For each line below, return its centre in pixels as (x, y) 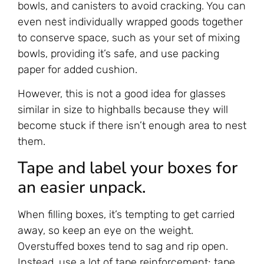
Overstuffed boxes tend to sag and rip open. (123, 246)
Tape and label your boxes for (128, 168)
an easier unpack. (82, 187)
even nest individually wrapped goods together (130, 22)
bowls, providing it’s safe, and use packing (118, 54)
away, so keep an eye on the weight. (105, 230)
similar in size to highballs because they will (123, 110)
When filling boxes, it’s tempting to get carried (126, 214)
